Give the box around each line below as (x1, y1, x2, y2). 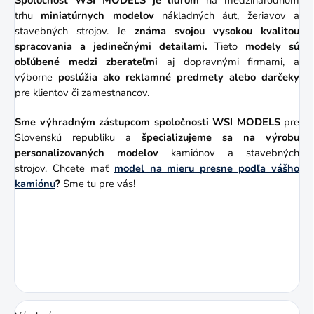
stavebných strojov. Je (15, 23, 135, 38)
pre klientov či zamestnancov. (15, 85, 149, 100)
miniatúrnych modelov (41, 8, 154, 22)
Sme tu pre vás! (60, 176, 135, 191)
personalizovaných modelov (15, 145, 158, 160)
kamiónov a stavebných (158, 145, 299, 160)
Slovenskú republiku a (15, 130, 142, 144)
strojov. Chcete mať (15, 161, 114, 175)
